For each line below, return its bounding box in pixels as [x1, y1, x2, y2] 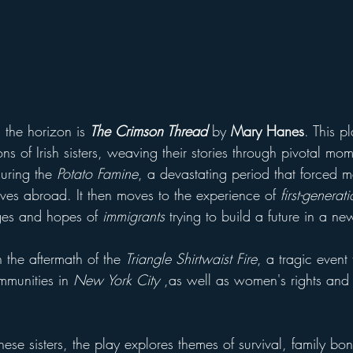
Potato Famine [57, 163, 138, 183]
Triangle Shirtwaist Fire [125, 248, 257, 268]
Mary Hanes [231, 121, 304, 140]
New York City [73, 269, 159, 289]
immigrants [102, 206, 165, 225]
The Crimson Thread [90, 121, 207, 140]
